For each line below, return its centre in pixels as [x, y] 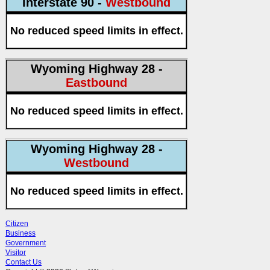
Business [20, 233]
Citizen [17, 223]
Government [26, 243]
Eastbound [96, 83]
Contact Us [24, 262]
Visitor [16, 252]
